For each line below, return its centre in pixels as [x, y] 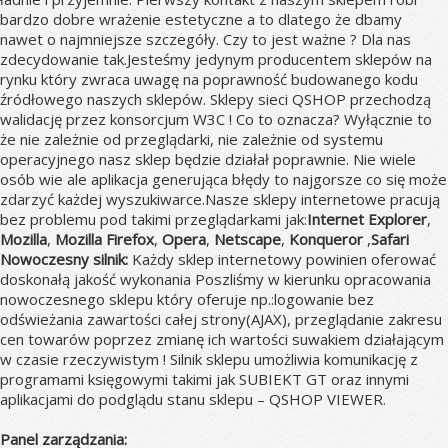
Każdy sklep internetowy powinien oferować [282, 259]
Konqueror [326, 239]
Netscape [247, 239]
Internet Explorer [367, 219]
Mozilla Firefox [104, 239]
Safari [390, 239]
